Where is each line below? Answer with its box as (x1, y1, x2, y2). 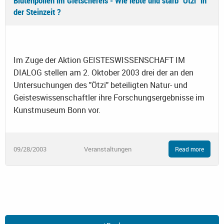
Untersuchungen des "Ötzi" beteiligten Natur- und (13, 79, 187, 90)
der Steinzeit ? (13, 5, 60, 17)
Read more (175, 145, 204, 153)
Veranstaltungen (83, 144, 131, 153)
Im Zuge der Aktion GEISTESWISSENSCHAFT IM (13, 54, 185, 65)
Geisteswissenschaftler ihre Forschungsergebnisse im (13, 91, 204, 103)
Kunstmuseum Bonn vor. (13, 104, 100, 115)
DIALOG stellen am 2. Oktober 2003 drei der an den (13, 66, 193, 78)
